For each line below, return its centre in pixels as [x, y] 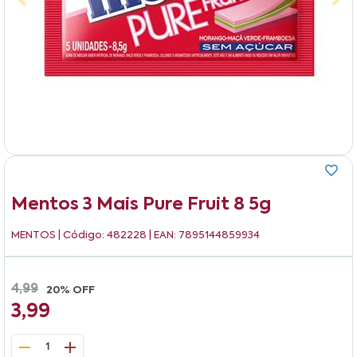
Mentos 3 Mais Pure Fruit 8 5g [141, 204]
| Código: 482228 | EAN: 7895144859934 [158, 235]
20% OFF [71, 290]
